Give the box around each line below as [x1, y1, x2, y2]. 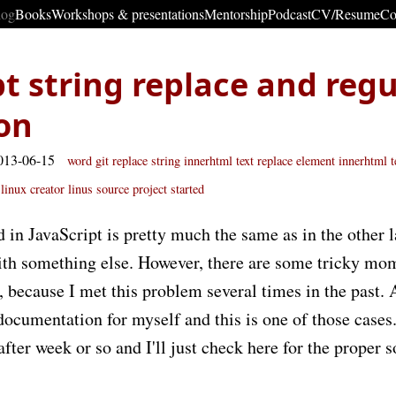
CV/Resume [311, 4, 380, 23]
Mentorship [204, 4, 268, 23]
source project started [96, 180, 204, 197]
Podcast [268, 4, 311, 23]
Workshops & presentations [51, 4, 204, 23]
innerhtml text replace [184, 152, 293, 169]
